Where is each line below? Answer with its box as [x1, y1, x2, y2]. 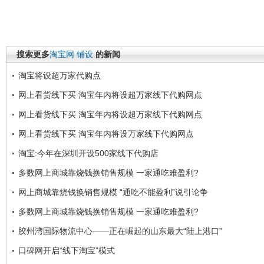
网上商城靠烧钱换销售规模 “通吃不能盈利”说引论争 [18, 187, 208, 197]
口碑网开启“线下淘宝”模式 [18, 245, 115, 255]
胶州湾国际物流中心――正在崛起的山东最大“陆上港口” [18, 226, 222, 236]
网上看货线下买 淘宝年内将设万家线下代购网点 [18, 128, 194, 138]
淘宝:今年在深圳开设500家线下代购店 [18, 148, 159, 158]
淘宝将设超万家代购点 [18, 70, 101, 80]
